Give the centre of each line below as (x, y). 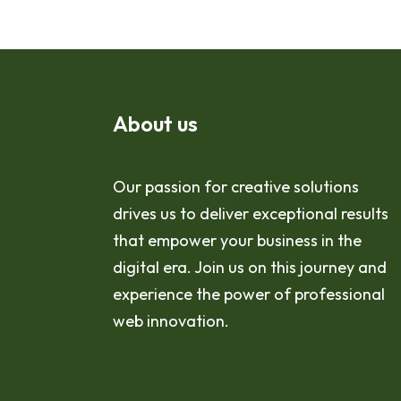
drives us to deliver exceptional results (251, 213)
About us (155, 124)
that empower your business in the (237, 240)
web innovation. (171, 321)
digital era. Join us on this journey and (250, 267)
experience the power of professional (249, 294)
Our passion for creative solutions (236, 187)
